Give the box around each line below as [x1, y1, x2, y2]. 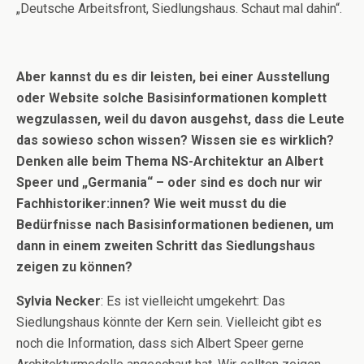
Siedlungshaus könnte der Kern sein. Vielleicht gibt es [16, 314, 322, 330]
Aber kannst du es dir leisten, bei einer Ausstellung [16, 69, 330, 84]
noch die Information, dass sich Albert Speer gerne [16, 336, 304, 351]
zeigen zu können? [16, 259, 132, 275]
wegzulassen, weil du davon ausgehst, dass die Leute [16, 111, 344, 127]
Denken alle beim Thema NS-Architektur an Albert [16, 154, 323, 169]
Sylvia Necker [16, 293, 101, 309]
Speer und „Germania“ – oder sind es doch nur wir [16, 175, 323, 190]
